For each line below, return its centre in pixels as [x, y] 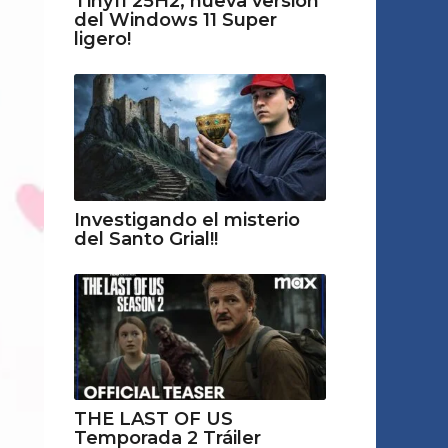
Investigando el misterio [186, 219]
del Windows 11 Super [175, 20]
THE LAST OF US [153, 418]
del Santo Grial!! [145, 238]
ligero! [102, 39]
